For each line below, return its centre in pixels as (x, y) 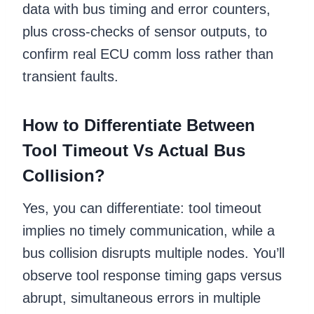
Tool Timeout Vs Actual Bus (134, 150)
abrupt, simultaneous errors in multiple (142, 298)
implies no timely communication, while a (149, 230)
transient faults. (70, 76)
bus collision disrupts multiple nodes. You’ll (153, 253)
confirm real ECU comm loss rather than (148, 54)
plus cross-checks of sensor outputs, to (145, 31)
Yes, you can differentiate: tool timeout (142, 208)
